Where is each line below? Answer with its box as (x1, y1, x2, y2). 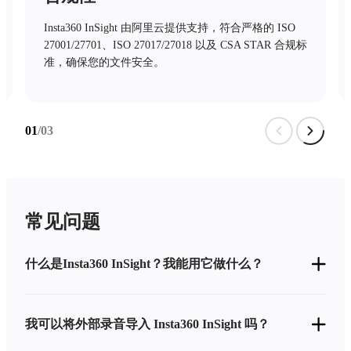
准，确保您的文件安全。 (44, 56, 165, 68)
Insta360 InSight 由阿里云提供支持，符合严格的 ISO (44, 22, 295, 34)
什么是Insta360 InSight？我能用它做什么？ (25, 257, 263, 270)
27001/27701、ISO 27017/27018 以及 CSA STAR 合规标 (44, 39, 307, 51)
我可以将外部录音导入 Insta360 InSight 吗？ (25, 317, 270, 331)
